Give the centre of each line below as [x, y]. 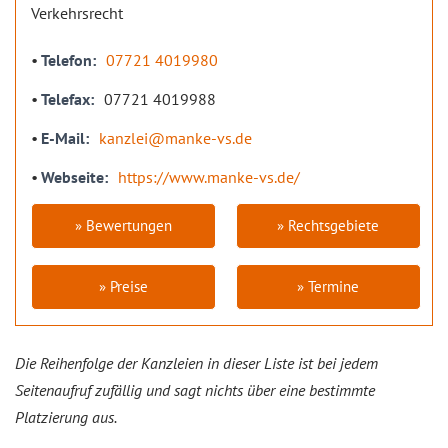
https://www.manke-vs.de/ [209, 176]
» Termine [328, 287]
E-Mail [63, 137]
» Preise [124, 287]
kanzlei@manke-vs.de [175, 137]
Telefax [65, 98]
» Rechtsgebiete [328, 225]
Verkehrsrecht [77, 12]
